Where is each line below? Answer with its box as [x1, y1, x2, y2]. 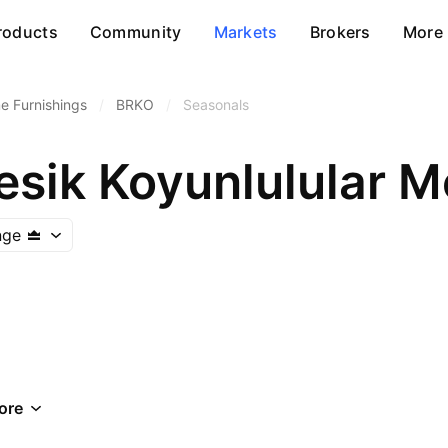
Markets [213, 22, 278, 42]
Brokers [309, 22, 371, 42]
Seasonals [183, 96, 249, 113]
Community [89, 22, 182, 42]
